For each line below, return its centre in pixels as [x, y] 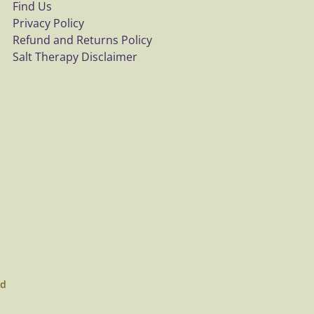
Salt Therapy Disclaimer [75, 57]
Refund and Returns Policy [83, 40]
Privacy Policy [49, 23]
